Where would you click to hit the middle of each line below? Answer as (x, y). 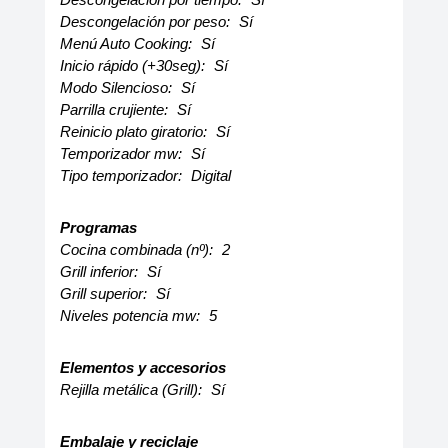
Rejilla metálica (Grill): (132, 389)
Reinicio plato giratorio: (135, 131)
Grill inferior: (100, 271)
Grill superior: (105, 293)
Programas (98, 227)
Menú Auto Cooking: (127, 43)
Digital (210, 175)
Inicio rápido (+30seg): (134, 65)
